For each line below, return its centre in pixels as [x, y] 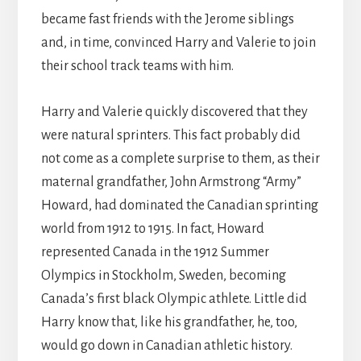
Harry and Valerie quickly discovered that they [174, 112]
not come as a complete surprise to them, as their [180, 159]
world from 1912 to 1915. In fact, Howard [152, 229]
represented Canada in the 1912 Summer [155, 253]
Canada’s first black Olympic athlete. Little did [174, 299]
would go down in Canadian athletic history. [166, 346]
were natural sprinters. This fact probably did [170, 136]
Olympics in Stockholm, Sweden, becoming [163, 276]
